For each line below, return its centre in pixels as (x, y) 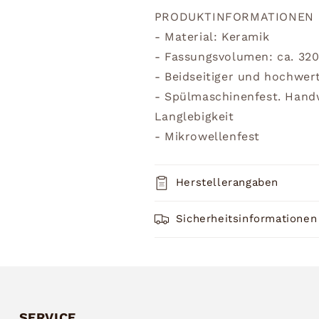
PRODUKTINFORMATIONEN (234, 16)
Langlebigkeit (194, 116)
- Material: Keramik (212, 36)
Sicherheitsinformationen (246, 218)
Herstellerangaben (227, 182)
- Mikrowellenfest (207, 136)
